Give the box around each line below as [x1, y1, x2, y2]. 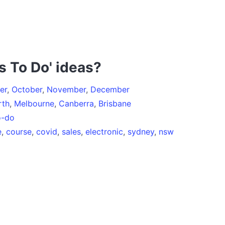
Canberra [59, 98, 94, 108]
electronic [85, 126, 123, 137]
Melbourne [14, 98, 54, 108]
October [12, 84, 42, 94]
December [90, 84, 130, 94]
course [6, 126, 32, 137]
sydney [128, 126, 154, 137]
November [47, 84, 86, 94]
